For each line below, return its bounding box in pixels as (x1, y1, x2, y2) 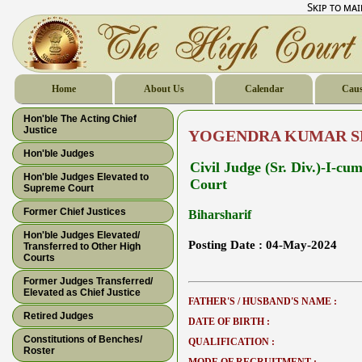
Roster (23, 345, 55, 356)
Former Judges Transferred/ (23, 276, 153, 287)
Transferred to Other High (23, 241, 141, 252)
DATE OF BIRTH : (188, 316, 270, 327)
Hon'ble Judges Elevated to (23, 171, 149, 183)
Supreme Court (23, 183, 94, 194)
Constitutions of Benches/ (23, 334, 142, 345)
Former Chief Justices (23, 206, 126, 217)
